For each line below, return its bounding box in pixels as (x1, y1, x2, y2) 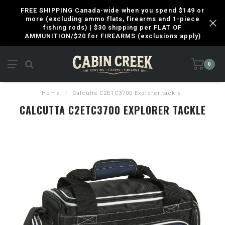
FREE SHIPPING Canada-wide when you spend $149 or (21, 7, 204, 14)
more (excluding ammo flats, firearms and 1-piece (25, 15, 200, 23)
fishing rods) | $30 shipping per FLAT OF (43, 24, 182, 31)
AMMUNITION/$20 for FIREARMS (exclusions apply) (24, 32, 201, 40)
